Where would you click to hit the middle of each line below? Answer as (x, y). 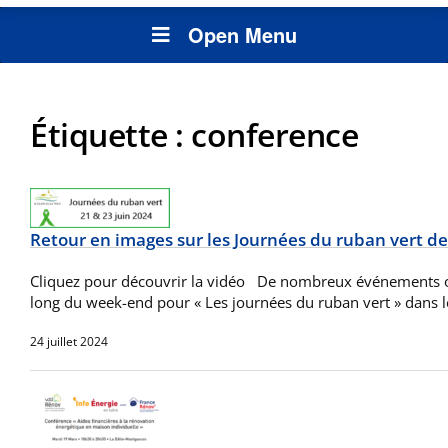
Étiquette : (110, 135)
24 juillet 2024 (69, 342)
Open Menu (242, 35)
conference (274, 135)
